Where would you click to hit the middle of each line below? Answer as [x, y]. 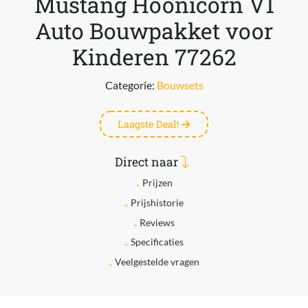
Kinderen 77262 [154, 57]
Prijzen [157, 183]
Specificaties [157, 242]
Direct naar [148, 162]
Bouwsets [180, 85]
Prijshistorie [157, 202]
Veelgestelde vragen [157, 262]
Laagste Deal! [150, 124]
